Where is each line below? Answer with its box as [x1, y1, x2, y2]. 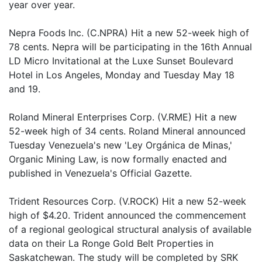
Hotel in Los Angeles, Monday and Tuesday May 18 [9, 69, 235, 81]
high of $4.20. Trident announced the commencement [9, 209, 246, 221]
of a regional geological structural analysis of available [9, 223, 251, 235]
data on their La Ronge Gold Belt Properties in [9, 237, 213, 249]
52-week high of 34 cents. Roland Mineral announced [9, 125, 246, 137]
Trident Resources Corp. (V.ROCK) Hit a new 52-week [9, 195, 246, 207]
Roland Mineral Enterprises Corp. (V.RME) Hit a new [9, 111, 237, 123]
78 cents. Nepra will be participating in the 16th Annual [9, 41, 252, 53]
